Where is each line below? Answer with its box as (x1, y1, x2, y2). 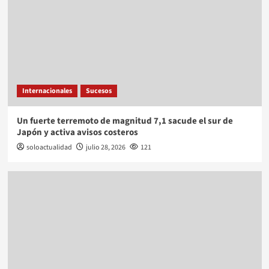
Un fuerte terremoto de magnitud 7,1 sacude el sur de (16, 114, 233, 127)
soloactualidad (26, 142, 72, 153)
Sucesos (85, 85, 112, 96)
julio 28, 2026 (85, 142, 125, 153)
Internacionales (22, 85, 72, 96)
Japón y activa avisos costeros (16, 125, 138, 139)
